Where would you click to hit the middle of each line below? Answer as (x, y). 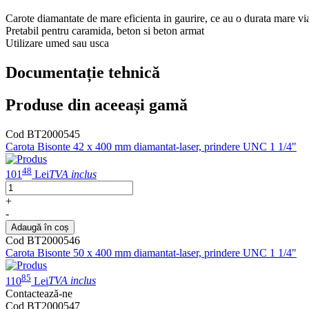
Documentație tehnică (83, 73)
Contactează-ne (39, 293)
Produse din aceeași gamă (97, 104)
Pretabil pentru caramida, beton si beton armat (105, 31)
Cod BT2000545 (43, 134)
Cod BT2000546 (43, 241)
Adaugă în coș (40, 228)
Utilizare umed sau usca (57, 43)
